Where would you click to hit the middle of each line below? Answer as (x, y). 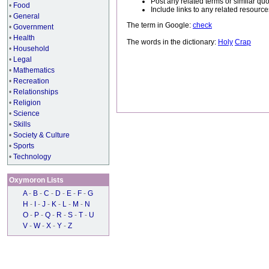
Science (26, 113)
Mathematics (34, 70)
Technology (32, 157)
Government (33, 27)
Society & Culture (41, 135)
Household (31, 49)
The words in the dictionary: (172, 42)
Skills (22, 124)
